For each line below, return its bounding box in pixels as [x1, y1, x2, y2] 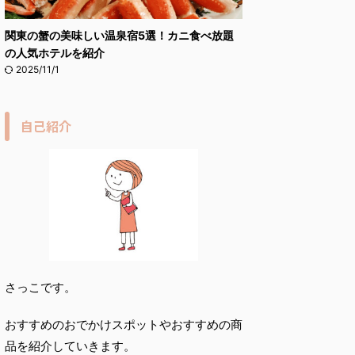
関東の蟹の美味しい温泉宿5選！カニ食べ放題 [5, 28, 234, 42]
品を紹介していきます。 [5, 338, 136, 353]
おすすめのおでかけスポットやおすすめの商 [5, 316, 242, 332]
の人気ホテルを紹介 [5, 45, 105, 59]
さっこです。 [5, 279, 76, 295]
